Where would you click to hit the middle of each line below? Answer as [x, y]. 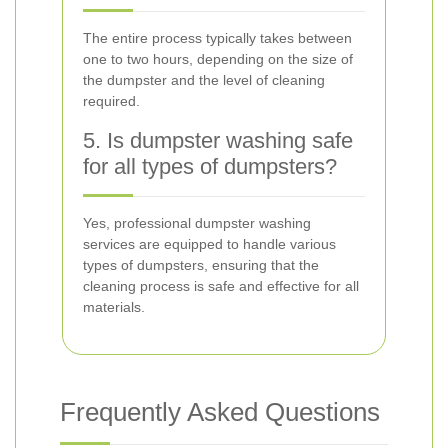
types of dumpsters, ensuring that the [201, 265]
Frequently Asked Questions [220, 412]
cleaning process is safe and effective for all [221, 286]
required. [111, 101]
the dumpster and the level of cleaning [204, 80]
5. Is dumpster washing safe [218, 140]
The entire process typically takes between [217, 38]
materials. [114, 307]
